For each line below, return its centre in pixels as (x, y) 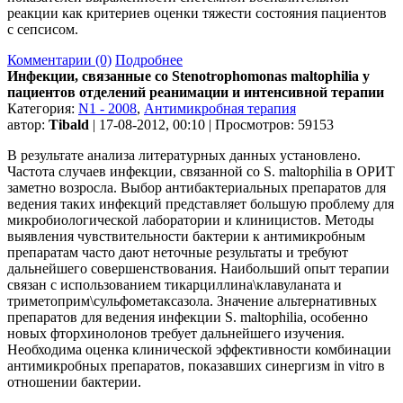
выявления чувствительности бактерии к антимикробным (186, 236)
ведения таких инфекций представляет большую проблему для (201, 203)
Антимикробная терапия (220, 108)
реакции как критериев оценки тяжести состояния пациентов (197, 13)
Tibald (69, 124)
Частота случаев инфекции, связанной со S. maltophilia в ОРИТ (201, 171)
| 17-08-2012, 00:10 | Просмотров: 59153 (211, 124)
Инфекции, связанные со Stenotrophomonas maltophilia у (188, 76)
